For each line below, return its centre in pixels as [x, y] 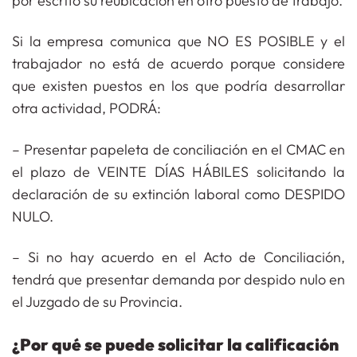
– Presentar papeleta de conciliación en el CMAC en [178, 149]
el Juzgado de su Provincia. [97, 301]
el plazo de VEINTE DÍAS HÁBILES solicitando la [178, 171]
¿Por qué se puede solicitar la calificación [175, 345]
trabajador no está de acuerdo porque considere [178, 64]
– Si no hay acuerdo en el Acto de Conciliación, [178, 257]
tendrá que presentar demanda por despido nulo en [178, 279]
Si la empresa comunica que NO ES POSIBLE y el [178, 41]
